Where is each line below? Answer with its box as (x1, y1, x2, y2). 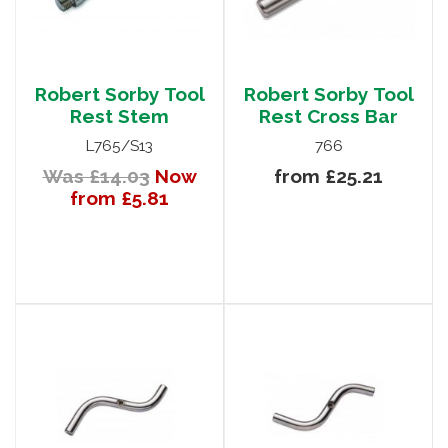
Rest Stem (70, 105, 169, 128)
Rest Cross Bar (259, 105, 398, 128)
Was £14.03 (42, 165, 150, 188)
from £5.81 (70, 187, 169, 210)
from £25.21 (274, 165, 383, 188)
